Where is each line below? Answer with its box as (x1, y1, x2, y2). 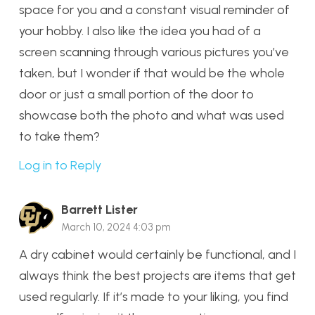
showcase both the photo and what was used (19, 108, 284, 124)
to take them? (19, 129, 100, 145)
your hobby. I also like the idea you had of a (19, 23, 261, 39)
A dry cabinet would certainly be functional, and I (19, 246, 296, 262)
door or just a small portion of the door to (19, 86, 254, 103)
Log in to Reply (19, 157, 101, 173)
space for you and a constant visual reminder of (19, 2, 290, 18)
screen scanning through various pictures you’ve (19, 44, 289, 60)
